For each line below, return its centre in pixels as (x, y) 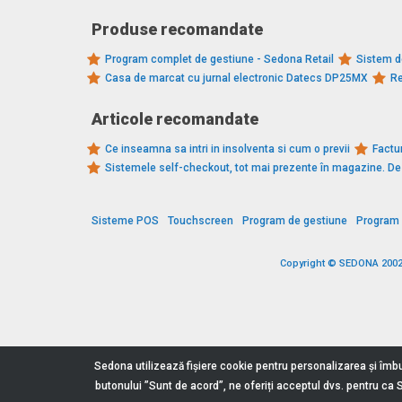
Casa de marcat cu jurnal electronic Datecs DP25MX (236, 79)
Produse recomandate (177, 30)
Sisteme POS (125, 221)
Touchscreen (201, 221)
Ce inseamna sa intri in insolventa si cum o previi (227, 149)
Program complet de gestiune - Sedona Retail (219, 60)
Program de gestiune (295, 221)
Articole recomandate (175, 119)
